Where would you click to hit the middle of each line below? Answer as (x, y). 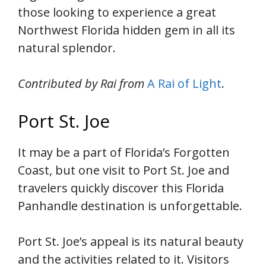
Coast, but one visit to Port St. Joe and (123, 170)
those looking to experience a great (117, 12)
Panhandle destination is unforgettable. (130, 205)
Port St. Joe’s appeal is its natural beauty (131, 241)
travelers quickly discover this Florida (121, 188)
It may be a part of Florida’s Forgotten (124, 152)
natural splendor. (67, 47)
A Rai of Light (184, 83)
